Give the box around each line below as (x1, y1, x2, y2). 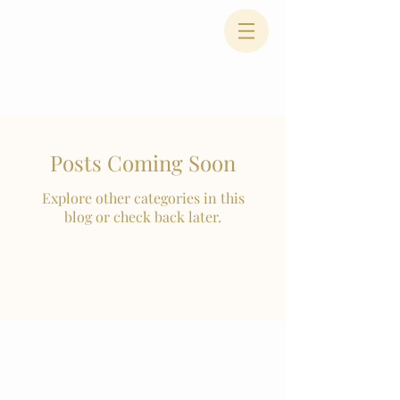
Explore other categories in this (41, 188, 245, 207)
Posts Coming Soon (50, 148, 236, 177)
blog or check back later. (64, 207, 221, 226)
